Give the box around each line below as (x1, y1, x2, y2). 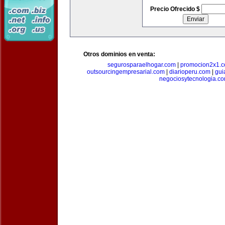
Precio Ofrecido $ (150, 6, 201, 13)
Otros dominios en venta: (83, 51, 155, 58)
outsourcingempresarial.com (86, 68, 165, 75)
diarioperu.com (169, 68, 210, 75)
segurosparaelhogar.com (107, 61, 176, 68)
